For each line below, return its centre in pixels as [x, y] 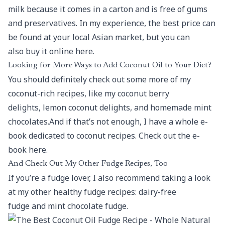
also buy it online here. [51, 51]
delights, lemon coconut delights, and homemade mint [110, 107]
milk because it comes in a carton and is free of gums [108, 9]
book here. [28, 150]
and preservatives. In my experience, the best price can [112, 23]
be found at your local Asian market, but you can [99, 37]
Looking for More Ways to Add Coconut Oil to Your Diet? [110, 65]
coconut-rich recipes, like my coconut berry [89, 93]
